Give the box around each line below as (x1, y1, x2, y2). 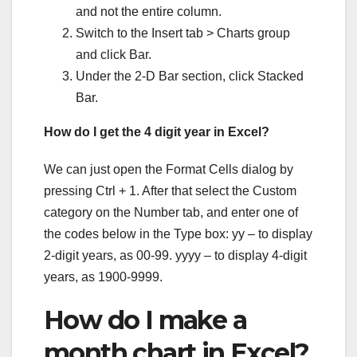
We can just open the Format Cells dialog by (44, 162, 293, 176)
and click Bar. (76, 47, 151, 61)
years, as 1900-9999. (44, 269, 163, 284)
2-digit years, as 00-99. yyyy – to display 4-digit (44, 248, 307, 262)
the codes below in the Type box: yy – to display (44, 226, 312, 241)
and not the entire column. (76, 4, 222, 18)
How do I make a (44, 304, 246, 335)
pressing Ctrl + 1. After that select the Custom (44, 183, 296, 198)
